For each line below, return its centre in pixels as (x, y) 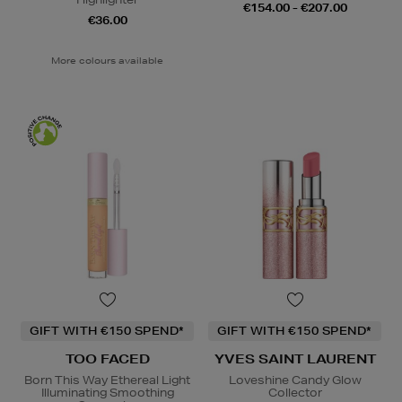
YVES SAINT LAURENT (295, 358)
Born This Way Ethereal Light (107, 380)
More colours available (107, 61)
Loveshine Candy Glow (295, 380)
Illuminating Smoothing (107, 392)
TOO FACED (107, 358)
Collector (295, 392)
